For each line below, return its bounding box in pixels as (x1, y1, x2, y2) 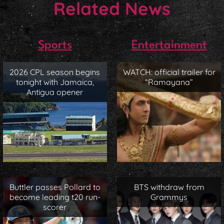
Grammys (150, 192, 188, 202)
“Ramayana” (145, 77, 193, 87)
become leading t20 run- (9, 192, 100, 202)
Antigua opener (26, 87, 83, 97)
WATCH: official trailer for (122, 67, 215, 77)
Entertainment (131, 39, 207, 51)
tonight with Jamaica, (15, 77, 94, 87)
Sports (37, 39, 72, 51)
